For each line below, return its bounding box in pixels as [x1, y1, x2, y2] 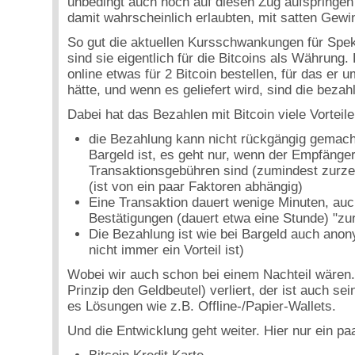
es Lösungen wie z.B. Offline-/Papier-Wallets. [67, 298, 336, 314]
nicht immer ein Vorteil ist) [89, 242, 245, 258]
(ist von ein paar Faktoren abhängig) [89, 178, 303, 194]
